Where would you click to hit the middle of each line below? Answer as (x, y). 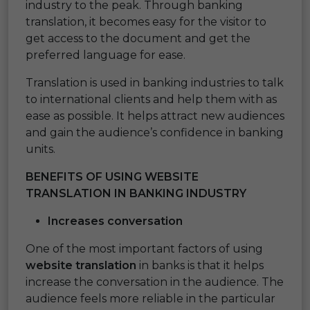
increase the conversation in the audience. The (155, 282)
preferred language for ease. (106, 55)
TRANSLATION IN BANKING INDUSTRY (136, 193)
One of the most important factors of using (144, 248)
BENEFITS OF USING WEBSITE (112, 176)
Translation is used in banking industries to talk (155, 82)
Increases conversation (115, 221)
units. (40, 149)
